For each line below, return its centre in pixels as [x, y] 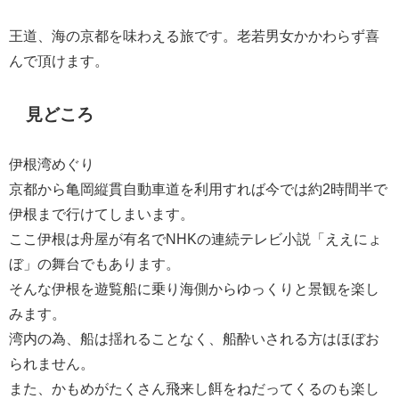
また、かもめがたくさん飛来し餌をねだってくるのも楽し [194, 388]
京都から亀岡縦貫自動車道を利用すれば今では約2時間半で [198, 188]
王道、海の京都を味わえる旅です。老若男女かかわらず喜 [194, 35]
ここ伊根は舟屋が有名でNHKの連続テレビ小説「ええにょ [195, 238]
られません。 [52, 363]
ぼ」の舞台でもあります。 [94, 263]
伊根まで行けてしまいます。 [102, 213]
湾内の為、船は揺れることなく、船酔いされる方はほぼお [194, 338]
